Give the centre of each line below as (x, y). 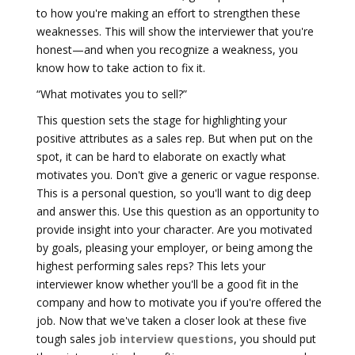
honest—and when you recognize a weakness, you (167, 50)
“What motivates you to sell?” (112, 94)
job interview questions (166, 339)
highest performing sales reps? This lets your (151, 266)
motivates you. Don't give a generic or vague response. (178, 175)
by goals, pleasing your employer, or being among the (175, 248)
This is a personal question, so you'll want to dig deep (174, 193)
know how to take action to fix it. (121, 68)
